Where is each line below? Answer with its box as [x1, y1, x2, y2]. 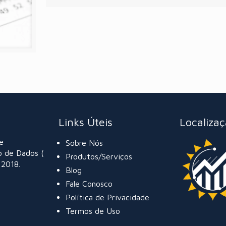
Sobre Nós [66, 138, 103, 147]
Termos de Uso [66, 206, 120, 215]
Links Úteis [59, 115, 112, 129]
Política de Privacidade [66, 192, 149, 202]
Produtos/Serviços [66, 151, 132, 161]
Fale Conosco [66, 179, 112, 188]
